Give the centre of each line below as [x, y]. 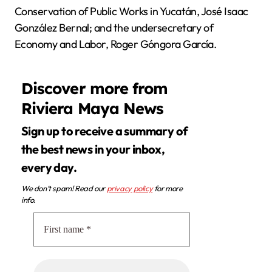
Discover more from [95, 88]
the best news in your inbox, [93, 149]
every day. [49, 168]
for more [168, 189]
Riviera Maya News [93, 108]
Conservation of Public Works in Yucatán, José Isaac [131, 11]
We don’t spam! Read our [64, 189]
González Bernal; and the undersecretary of [114, 27]
